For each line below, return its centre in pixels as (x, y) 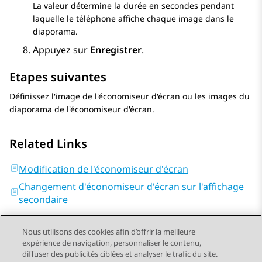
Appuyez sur (61, 50)
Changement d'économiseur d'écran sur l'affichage (131, 187)
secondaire (43, 200)
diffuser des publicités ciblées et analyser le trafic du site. (120, 254)
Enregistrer (116, 50)
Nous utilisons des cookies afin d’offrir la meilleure (109, 232)
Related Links (48, 144)
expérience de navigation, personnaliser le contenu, (112, 243)
